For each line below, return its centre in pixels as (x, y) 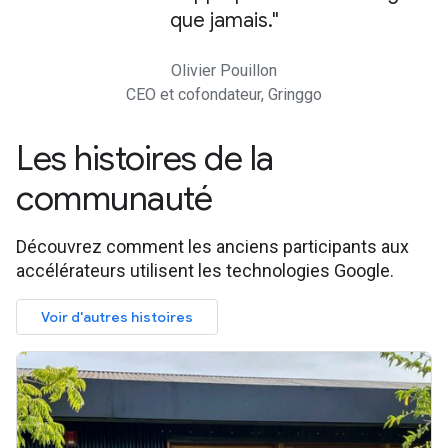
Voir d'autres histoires (117, 317)
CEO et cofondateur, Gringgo (224, 94)
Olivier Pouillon (224, 70)
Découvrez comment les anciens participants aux (212, 246)
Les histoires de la (145, 158)
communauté (114, 198)
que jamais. (220, 20)
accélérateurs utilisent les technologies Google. (205, 270)
